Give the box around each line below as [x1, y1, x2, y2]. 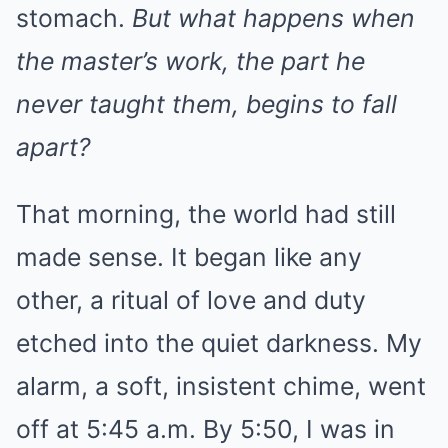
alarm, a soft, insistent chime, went [16, 371, 426, 401]
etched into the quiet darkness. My [16, 328, 422, 358]
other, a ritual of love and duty [16, 285, 366, 315]
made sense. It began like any [16, 242, 362, 272]
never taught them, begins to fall [16, 89, 397, 119]
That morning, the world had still [16, 199, 396, 229]
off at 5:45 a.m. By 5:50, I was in [16, 414, 395, 444]
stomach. [16, 3, 132, 33]
